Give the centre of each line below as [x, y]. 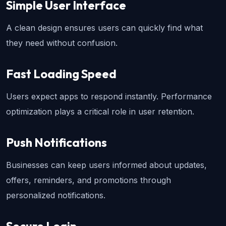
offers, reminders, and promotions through [89, 180]
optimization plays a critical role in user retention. [100, 112]
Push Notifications [56, 143]
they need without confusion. [62, 43]
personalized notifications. [56, 195]
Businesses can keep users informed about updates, [106, 165]
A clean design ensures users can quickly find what [104, 28]
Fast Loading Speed [61, 74]
